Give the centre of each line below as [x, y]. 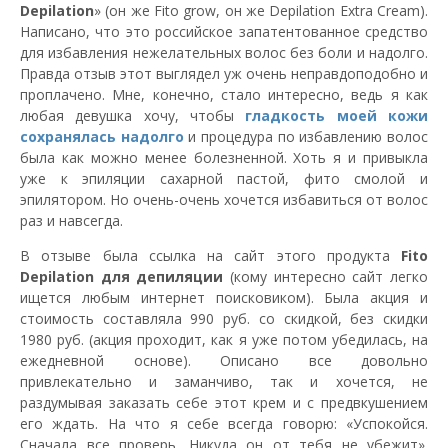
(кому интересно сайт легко [326, 276]
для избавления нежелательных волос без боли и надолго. [224, 52]
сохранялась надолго [102, 136]
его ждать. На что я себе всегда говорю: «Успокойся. [224, 423]
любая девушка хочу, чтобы [133, 115]
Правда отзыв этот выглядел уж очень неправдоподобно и [224, 73]
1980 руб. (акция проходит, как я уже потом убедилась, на [224, 339]
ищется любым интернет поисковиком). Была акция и [224, 297]
